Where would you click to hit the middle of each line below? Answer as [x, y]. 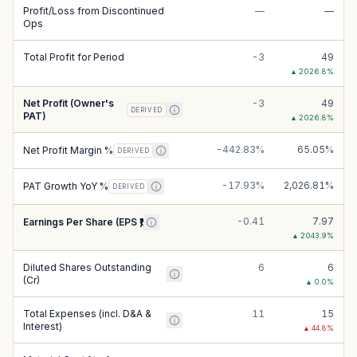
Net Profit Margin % [68, 150]
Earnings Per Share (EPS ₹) [83, 222]
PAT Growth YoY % [66, 186]
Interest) [43, 326]
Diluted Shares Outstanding [87, 267]
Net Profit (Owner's [69, 103]
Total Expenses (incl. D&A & [87, 314]
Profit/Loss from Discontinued [94, 11]
